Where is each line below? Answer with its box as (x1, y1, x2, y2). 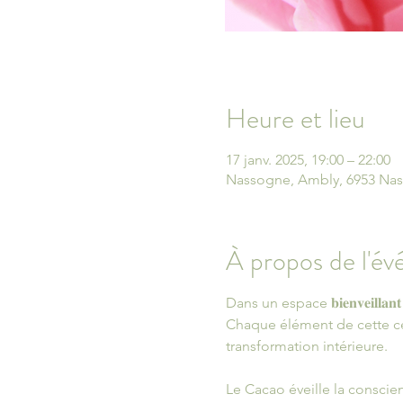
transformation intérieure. (225, 337, 388, 354)
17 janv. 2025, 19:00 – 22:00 (225, 151, 390, 168)
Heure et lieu (225, 100, 365, 138)
